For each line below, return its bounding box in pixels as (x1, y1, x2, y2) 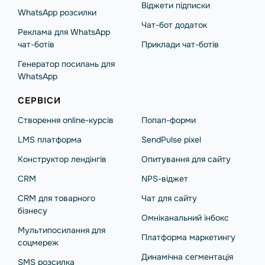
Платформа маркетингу (141, 232, 235, 243)
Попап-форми (141, 115, 196, 125)
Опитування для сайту (141, 154, 231, 164)
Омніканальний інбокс (141, 212, 229, 223)
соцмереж (18, 237, 59, 248)
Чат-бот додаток (141, 20, 207, 30)
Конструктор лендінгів (18, 154, 106, 164)
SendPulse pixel (141, 134, 201, 145)
